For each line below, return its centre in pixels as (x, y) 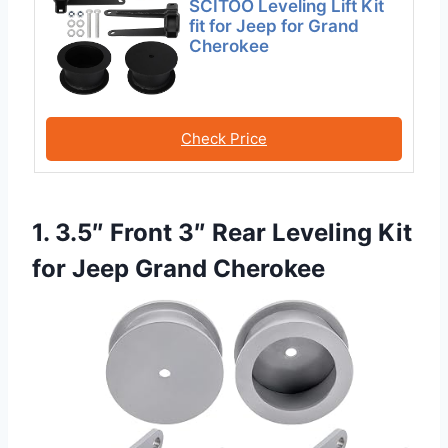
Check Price (224, 138)
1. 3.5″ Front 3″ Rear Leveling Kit (222, 233)
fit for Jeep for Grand (274, 25)
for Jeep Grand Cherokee (178, 269)
